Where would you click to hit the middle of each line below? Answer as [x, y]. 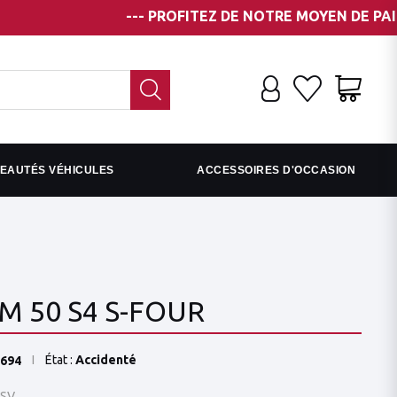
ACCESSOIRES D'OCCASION [276, 170]
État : [58, 360]
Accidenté [105, 360]
